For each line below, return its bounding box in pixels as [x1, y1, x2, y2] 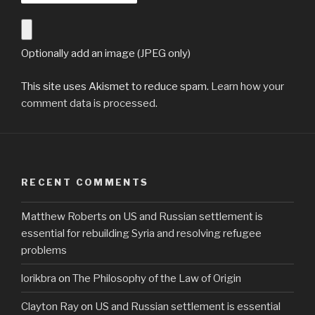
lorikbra [21, 271, 56, 285]
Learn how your [211, 79, 284, 93]
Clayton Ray [21, 300, 79, 313]
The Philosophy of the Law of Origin [72, 271, 241, 285]
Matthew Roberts [21, 210, 107, 223]
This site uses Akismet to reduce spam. [21, 79, 211, 93]
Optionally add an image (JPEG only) [21, 47, 191, 60]
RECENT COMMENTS [21, 176, 149, 188]
